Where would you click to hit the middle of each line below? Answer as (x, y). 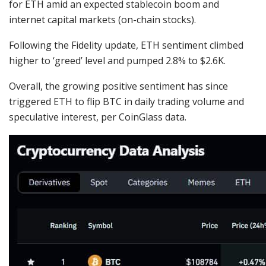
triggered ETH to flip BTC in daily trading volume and (126, 102)
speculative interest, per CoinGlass (86, 117)
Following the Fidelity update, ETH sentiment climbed (126, 45)
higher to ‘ (32, 61)
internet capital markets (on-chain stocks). (104, 20)
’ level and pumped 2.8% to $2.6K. (153, 61)
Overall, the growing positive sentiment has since (118, 86)
